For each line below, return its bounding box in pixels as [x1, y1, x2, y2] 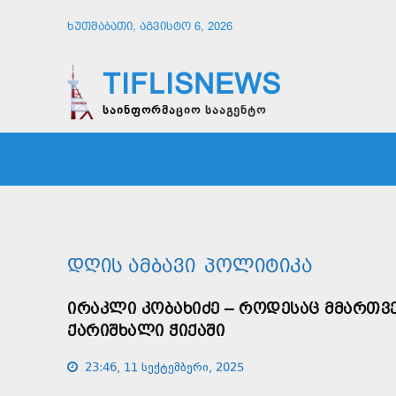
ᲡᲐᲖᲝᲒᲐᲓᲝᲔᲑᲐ [230, 151, 319, 166]
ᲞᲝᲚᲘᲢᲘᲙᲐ [204, 254, 313, 277]
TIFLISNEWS [103, 68, 281, 100]
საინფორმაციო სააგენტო [103, 103, 266, 120]
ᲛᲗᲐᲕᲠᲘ [156, 151, 205, 166]
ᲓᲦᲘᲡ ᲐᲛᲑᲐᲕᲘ [67, 254, 195, 277]
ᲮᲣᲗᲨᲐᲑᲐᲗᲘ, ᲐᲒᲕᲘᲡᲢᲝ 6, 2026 [67, 19, 232, 33]
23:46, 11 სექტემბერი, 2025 [85, 359, 244, 377]
